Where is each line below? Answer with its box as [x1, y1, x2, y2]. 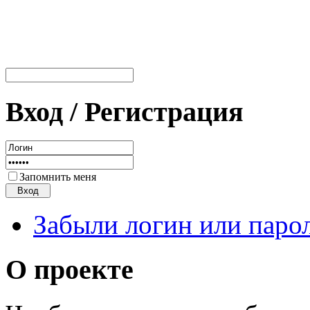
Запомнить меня [19, 171, 96, 183]
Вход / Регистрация [6, 95, 244, 127]
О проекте [6, 254, 134, 286]
